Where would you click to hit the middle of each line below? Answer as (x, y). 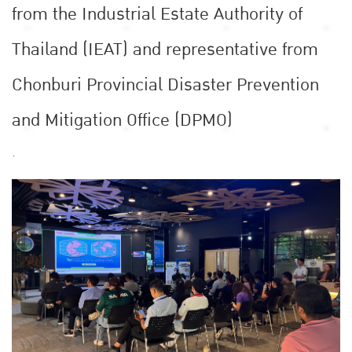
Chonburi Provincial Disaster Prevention (165, 84)
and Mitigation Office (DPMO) (122, 120)
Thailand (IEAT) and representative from (165, 49)
